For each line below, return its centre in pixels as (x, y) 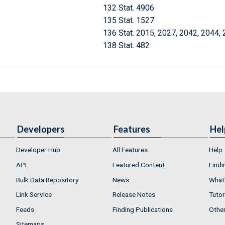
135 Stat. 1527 (128, 21)
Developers (41, 129)
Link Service (34, 195)
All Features (130, 150)
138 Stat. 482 (126, 46)
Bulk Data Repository (47, 180)
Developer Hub (38, 150)
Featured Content (139, 164)
